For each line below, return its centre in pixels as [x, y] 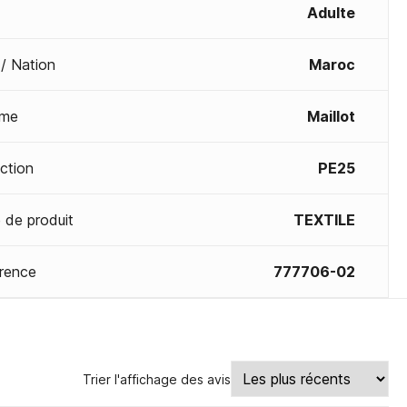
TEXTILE [324, 220]
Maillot [331, 116]
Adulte [331, 13]
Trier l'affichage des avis [157, 379]
